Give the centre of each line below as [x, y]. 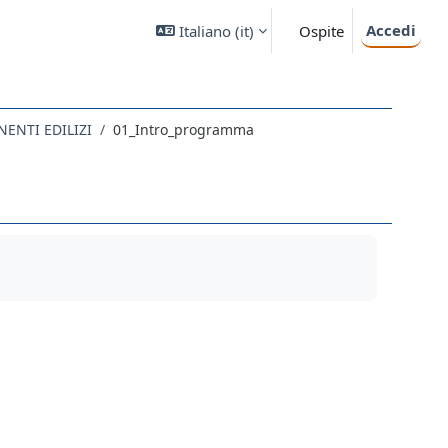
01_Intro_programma [183, 129]
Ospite [321, 30]
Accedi [391, 29]
